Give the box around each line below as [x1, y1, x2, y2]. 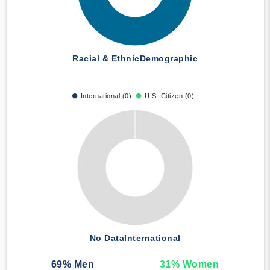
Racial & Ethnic [72, 54, 140, 64]
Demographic [139, 54, 198, 64]
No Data [89, 233, 124, 243]
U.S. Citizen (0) [145, 92, 195, 100]
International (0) [80, 92, 132, 100]
